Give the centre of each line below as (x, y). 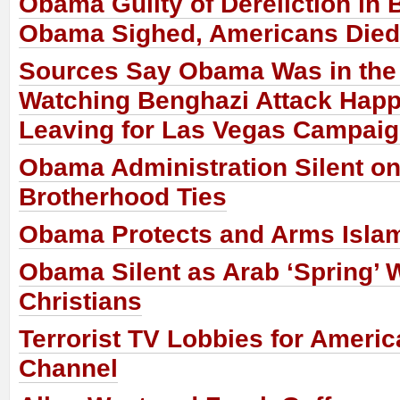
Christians (80, 302)
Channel (68, 369)
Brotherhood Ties (123, 197)
